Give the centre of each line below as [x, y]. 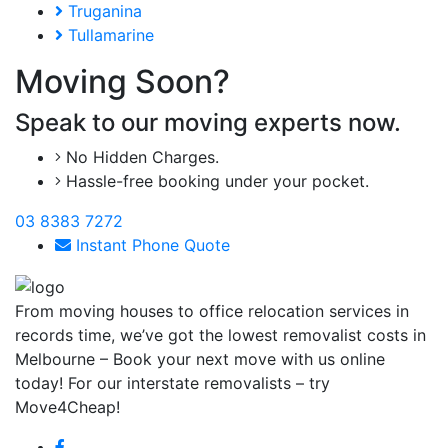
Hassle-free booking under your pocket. [215, 181]
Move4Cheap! [67, 406]
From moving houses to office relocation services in [212, 310]
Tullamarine [108, 35]
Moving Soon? [122, 82]
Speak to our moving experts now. [208, 123]
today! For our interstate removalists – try [172, 382]
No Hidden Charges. [140, 157]
